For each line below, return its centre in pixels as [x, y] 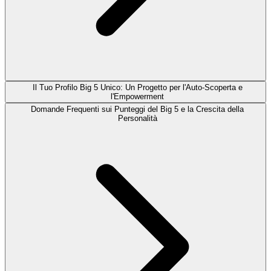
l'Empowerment [137, 96]
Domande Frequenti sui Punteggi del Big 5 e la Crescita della [137, 109]
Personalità [137, 118]
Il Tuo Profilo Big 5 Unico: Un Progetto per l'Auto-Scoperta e [137, 87]
